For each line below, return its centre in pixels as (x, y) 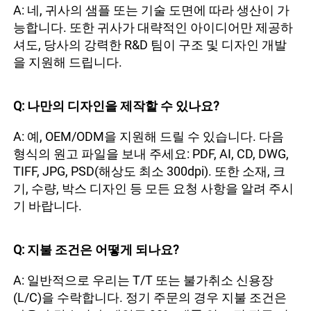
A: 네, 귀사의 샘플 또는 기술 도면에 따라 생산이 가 (151, 10)
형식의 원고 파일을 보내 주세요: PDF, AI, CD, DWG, (151, 154)
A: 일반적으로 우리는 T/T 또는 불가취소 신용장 (143, 280)
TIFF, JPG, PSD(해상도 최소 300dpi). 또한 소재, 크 (149, 171)
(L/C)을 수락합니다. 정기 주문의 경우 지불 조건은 (150, 298)
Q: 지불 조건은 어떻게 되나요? (98, 250)
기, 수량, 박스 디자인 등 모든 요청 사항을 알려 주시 (153, 189)
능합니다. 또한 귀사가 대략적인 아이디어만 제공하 (153, 28)
